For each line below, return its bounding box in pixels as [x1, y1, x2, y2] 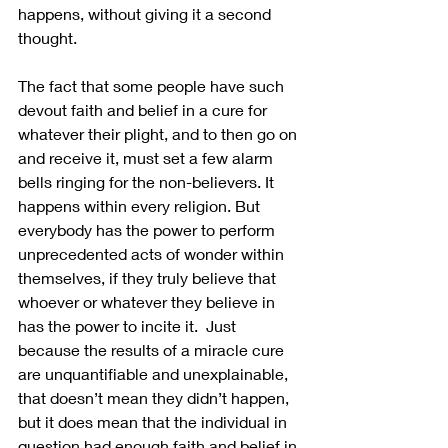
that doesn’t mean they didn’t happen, [18, 387, 293, 407]
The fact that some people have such [18, 75, 288, 95]
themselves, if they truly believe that [18, 267, 280, 287]
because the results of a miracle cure [18, 339, 288, 359]
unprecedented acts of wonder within [18, 243, 288, 263]
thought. [18, 27, 77, 47]
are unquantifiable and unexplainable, [18, 363, 292, 383]
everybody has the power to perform [18, 219, 279, 239]
